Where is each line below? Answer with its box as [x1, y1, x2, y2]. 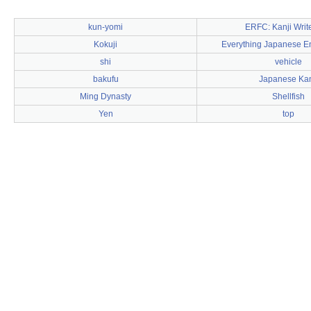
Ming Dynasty [80, 92, 131, 101]
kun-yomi [88, 22, 123, 32]
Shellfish [271, 92, 305, 101]
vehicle [274, 57, 302, 67]
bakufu [92, 74, 119, 84]
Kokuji [94, 40, 117, 49]
